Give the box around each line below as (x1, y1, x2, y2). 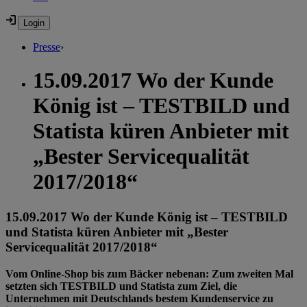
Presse (33, 41, 60, 53)
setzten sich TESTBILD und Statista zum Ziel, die (5, 280, 237, 292)
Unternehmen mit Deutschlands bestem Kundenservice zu (5, 292, 273, 304)
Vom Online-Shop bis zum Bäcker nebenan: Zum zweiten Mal (5, 267, 293, 280)
